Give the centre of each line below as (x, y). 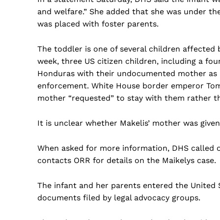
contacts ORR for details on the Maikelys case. (127, 161)
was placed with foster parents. (98, 24)
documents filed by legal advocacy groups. (119, 198)
